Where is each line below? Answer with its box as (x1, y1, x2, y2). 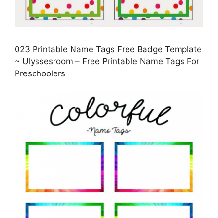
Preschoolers (15, 68, 65, 78)
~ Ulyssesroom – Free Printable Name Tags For (15, 56, 199, 66)
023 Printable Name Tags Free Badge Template (15, 44, 201, 54)
